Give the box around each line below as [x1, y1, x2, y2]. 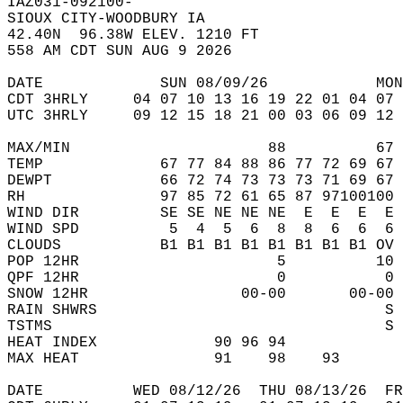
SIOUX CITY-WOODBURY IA [7, 11, 223, 27]
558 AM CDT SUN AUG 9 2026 [7, 43, 250, 59]
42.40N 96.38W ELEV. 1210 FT [7, 27, 277, 43]
